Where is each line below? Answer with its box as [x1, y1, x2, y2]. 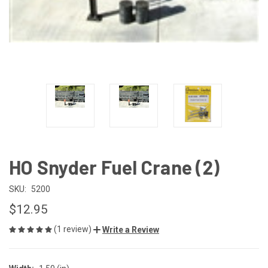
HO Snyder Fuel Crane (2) [9, 155, 220, 178]
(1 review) [54, 224, 93, 234]
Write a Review [102, 224, 159, 234]
